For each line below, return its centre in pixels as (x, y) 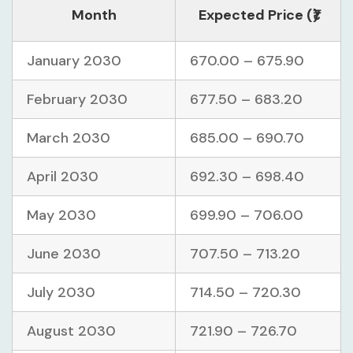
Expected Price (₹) (258, 15)
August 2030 (71, 331)
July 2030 (61, 293)
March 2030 (69, 138)
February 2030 (77, 100)
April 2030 (63, 177)
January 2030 (74, 61)
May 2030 (61, 216)
